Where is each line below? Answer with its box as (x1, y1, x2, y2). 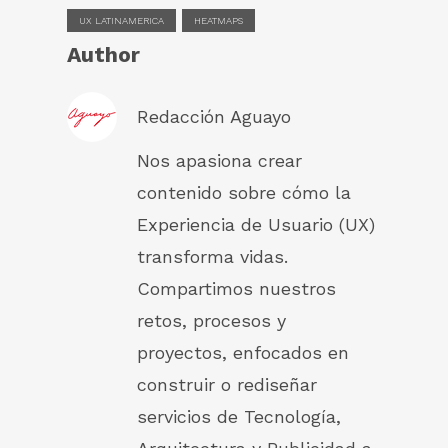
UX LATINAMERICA (79, 14, 165, 26)
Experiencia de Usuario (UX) (137, 214, 376, 236)
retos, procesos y (137, 310, 287, 332)
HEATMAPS (194, 14, 244, 26)
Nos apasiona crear (137, 150, 303, 172)
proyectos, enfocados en (137, 342, 350, 364)
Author (67, 41, 141, 67)
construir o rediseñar (137, 374, 318, 396)
